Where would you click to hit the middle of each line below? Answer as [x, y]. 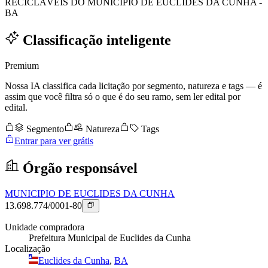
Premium [22, 65]
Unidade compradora [45, 227]
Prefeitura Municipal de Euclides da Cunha [110, 238]
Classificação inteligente [95, 40]
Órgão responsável [78, 168]
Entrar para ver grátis [54, 141]
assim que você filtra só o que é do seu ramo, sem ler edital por [123, 96]
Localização [28, 249]
